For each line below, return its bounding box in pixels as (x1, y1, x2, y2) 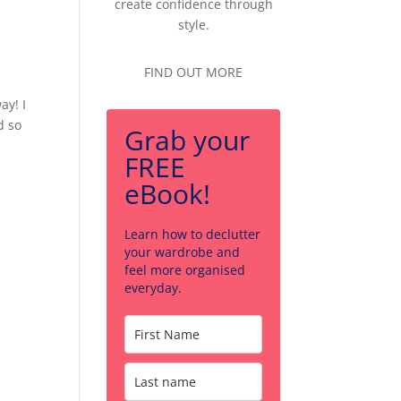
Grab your (124, 122, 251, 158)
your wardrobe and (124, 243, 241, 260)
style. (177, 16, 209, 33)
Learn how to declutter (124, 226, 261, 243)
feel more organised (124, 261, 246, 278)
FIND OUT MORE (144, 64, 243, 81)
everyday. (124, 279, 183, 296)
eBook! (124, 175, 211, 212)
